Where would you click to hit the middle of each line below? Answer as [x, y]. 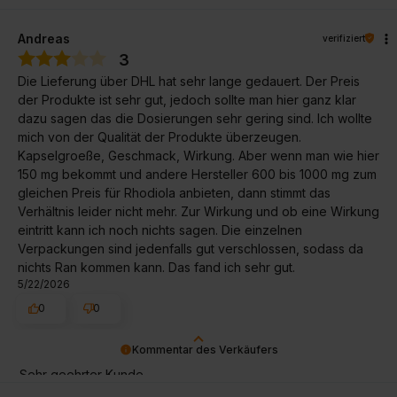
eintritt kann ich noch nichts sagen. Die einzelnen [160, 230]
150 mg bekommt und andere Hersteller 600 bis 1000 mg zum [197, 174]
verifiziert [344, 38]
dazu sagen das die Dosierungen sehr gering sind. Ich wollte [195, 118]
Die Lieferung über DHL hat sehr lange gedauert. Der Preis [189, 81]
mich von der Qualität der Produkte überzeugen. [160, 136]
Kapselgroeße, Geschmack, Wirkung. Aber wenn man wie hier [198, 155]
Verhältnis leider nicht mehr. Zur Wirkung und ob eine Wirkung [198, 211]
